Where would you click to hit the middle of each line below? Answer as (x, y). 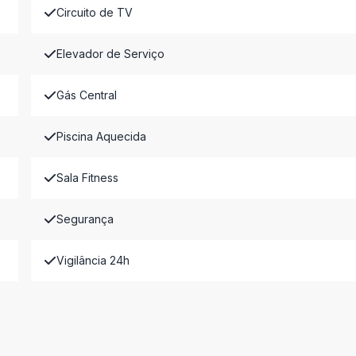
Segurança (85, 219)
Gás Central (86, 95)
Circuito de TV (94, 12)
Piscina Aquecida (101, 136)
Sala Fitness (87, 178)
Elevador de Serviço (110, 54)
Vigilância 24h (93, 260)
